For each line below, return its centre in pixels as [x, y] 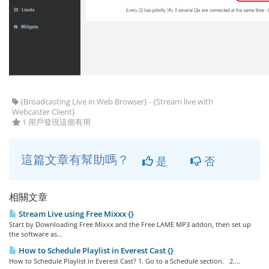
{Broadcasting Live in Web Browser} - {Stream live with [116, 102]
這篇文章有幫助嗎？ [77, 160]
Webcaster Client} [44, 112]
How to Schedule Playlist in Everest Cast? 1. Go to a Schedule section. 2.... [125, 261]
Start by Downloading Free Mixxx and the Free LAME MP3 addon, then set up [130, 225]
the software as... [36, 234]
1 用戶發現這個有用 [56, 122]
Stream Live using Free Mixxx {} [75, 214]
